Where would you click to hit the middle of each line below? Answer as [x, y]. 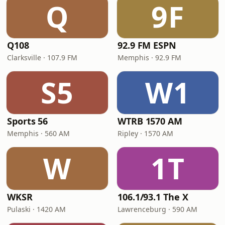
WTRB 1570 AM [150, 121]
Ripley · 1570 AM [145, 133]
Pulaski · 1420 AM [36, 209]
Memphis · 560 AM [38, 133]
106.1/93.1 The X [153, 197]
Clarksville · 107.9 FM [42, 58]
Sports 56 [28, 121]
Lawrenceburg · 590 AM [157, 209]
